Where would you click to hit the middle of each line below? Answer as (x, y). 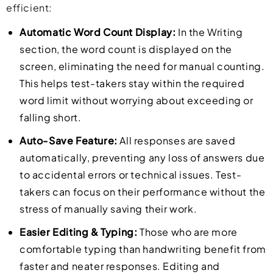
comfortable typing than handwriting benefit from (143, 249)
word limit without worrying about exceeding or (136, 101)
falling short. (51, 118)
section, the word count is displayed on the (126, 49)
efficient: (29, 8)
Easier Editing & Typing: (79, 232)
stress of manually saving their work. (108, 209)
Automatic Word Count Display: (98, 32)
